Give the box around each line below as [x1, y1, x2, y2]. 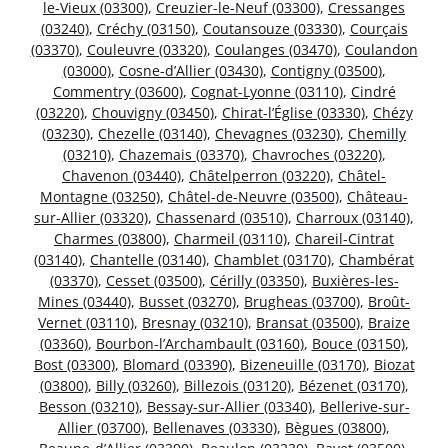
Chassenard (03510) [156, 208, 288, 228]
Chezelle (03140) [98, 124, 207, 144]
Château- [347, 187, 408, 207]
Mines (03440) [38, 292, 131, 312]
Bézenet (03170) [298, 376, 405, 396]
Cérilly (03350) [209, 271, 304, 291]
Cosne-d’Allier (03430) [118, 61, 263, 81]
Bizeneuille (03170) [239, 355, 366, 375]
